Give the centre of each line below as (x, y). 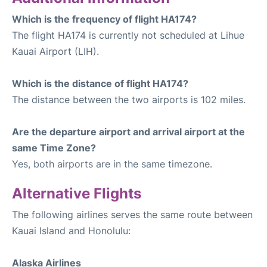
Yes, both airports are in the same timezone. (112, 164)
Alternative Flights (77, 194)
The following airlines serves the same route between (132, 215)
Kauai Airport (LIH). (55, 52)
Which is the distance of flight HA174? (100, 84)
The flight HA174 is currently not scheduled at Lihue (128, 35)
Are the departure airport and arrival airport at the (128, 132)
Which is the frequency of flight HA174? (104, 19)
